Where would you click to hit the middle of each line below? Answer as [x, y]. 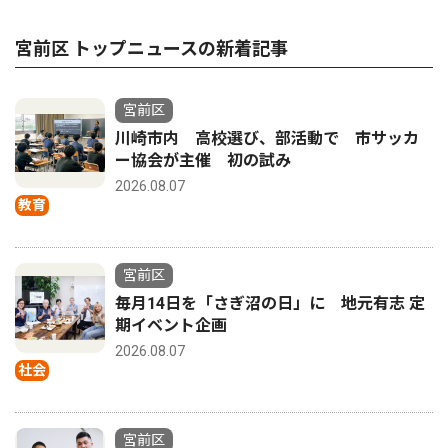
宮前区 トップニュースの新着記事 [151, 48]
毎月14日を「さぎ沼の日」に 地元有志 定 [270, 303]
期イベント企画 [171, 325]
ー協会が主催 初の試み [203, 160]
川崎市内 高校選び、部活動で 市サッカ [267, 138]
